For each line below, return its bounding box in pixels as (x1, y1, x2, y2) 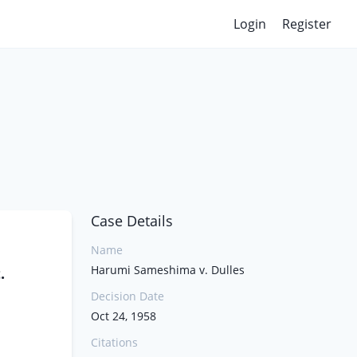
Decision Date (91, 288, 164, 304)
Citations (91, 335, 138, 350)
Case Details (91, 211, 173, 230)
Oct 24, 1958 (91, 308, 156, 324)
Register (282, 15, 331, 33)
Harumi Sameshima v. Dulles (91, 262, 245, 277)
